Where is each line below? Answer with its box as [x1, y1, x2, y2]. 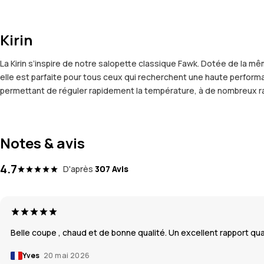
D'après [63, 163, 93, 174]
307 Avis [95, 163, 128, 174]
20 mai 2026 [44, 250, 90, 260]
